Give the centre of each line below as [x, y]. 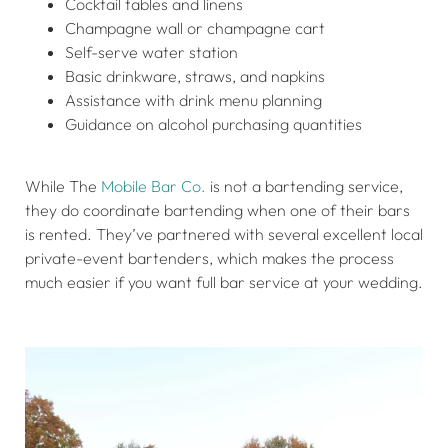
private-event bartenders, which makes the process [209, 258]
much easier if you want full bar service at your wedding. [224, 282]
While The [63, 186]
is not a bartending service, [304, 186]
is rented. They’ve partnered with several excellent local [224, 234]
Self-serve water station [151, 51]
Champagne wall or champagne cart [195, 27]
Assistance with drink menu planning [193, 99]
